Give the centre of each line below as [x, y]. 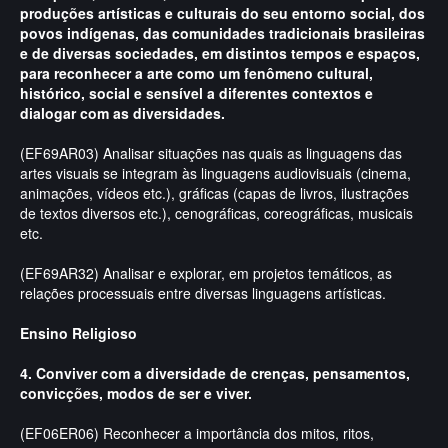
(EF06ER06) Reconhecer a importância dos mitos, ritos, [197, 433]
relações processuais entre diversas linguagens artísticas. [203, 293]
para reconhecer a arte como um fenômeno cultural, [196, 73]
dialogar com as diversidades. [122, 113]
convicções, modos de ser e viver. [136, 393]
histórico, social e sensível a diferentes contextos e [196, 93]
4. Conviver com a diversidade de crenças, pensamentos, [215, 373]
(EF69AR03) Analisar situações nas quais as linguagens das [211, 153]
